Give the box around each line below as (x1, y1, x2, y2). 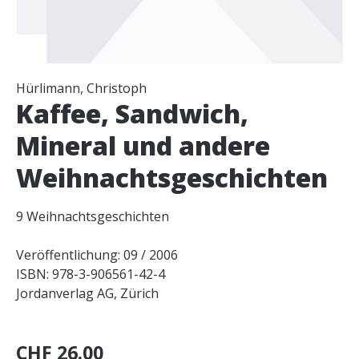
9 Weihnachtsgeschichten (16, 207, 169, 225)
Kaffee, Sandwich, (16, 95, 248, 131)
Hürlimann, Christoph (16, 79, 147, 97)
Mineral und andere (16, 127, 270, 163)
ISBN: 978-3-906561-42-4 (16, 264, 165, 283)
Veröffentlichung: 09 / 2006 (16, 245, 178, 264)
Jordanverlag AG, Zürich (16, 284, 159, 302)
